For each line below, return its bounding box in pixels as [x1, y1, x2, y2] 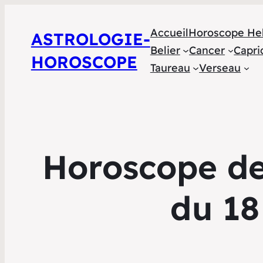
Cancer [189, 43, 225, 57]
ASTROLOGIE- [31, 28, 150, 49]
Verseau [199, 60, 241, 75]
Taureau [150, 60, 190, 75]
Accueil [150, 25, 188, 39]
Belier [150, 43, 180, 57]
